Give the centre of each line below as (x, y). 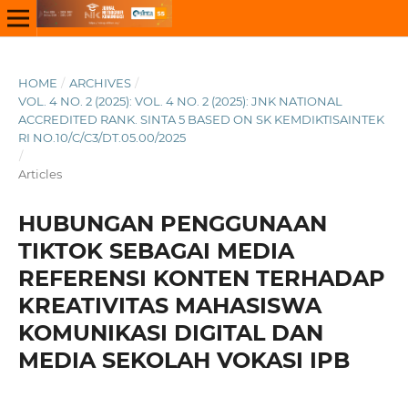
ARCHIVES (100, 82)
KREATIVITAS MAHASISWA (169, 305)
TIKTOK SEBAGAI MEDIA (156, 250)
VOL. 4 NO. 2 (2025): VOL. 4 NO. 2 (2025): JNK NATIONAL (180, 101)
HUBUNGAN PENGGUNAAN (172, 223)
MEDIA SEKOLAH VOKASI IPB (184, 360)
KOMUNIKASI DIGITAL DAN (170, 332)
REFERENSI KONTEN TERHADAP (201, 278)
